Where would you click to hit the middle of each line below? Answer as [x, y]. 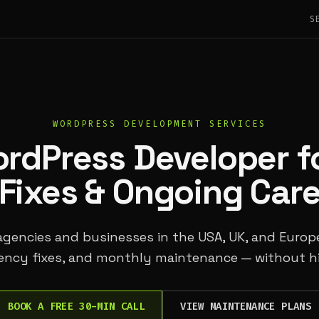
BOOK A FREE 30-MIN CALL [77, 307]
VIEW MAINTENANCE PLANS [246, 307]
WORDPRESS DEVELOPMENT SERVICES [159, 124]
